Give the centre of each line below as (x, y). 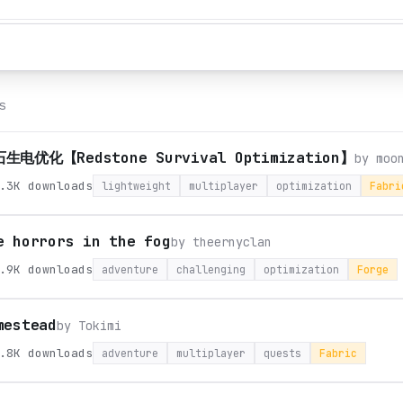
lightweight (136, 186)
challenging (211, 269)
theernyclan (232, 242)
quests (282, 353)
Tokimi (99, 326)
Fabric (338, 353)
